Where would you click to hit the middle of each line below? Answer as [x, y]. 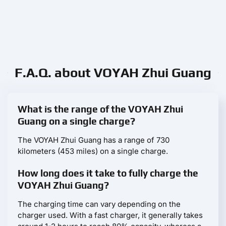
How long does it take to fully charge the [108, 173]
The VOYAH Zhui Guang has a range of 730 [94, 140]
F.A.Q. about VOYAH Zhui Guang [113, 73]
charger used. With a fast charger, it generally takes [110, 215]
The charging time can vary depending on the [99, 204]
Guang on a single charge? [76, 121]
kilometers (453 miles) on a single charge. [93, 151]
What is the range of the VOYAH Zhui [100, 109]
